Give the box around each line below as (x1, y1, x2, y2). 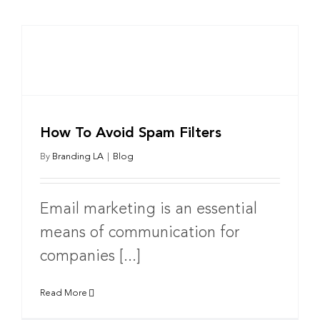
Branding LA (52, 151, 104, 161)
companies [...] (40, 248, 141, 264)
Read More (40, 288, 87, 298)
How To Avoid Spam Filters (40, 126, 221, 141)
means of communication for (40, 224, 239, 241)
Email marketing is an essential (40, 201, 257, 217)
